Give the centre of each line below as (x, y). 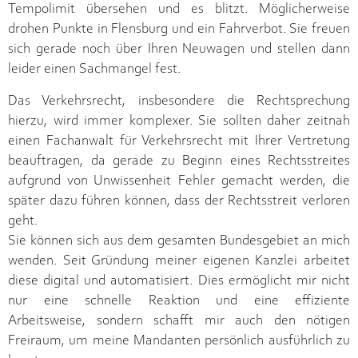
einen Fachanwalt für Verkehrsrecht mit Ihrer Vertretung (179, 141)
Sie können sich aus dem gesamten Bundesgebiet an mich (179, 241)
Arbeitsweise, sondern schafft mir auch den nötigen (179, 321)
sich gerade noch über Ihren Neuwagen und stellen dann (179, 50)
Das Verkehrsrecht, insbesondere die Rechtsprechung (179, 101)
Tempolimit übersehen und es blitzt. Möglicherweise (179, 10)
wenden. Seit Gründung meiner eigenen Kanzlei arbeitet (179, 261)
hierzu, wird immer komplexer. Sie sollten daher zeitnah (179, 121)
